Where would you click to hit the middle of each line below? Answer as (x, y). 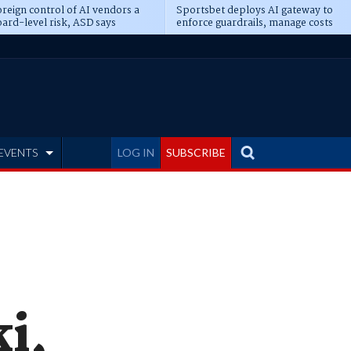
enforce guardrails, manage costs (254, 23)
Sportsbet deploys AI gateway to (254, 11)
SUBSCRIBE (196, 152)
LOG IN (136, 152)
